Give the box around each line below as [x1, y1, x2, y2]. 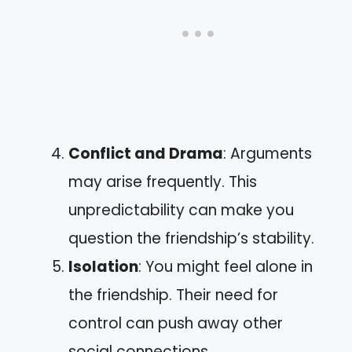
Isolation [68, 256, 138, 277]
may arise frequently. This [68, 171, 257, 192]
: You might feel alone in [138, 256, 313, 277]
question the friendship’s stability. [68, 228, 314, 249]
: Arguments [223, 143, 312, 164]
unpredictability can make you [68, 200, 294, 221]
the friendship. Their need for [68, 284, 278, 306]
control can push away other [68, 313, 283, 334]
